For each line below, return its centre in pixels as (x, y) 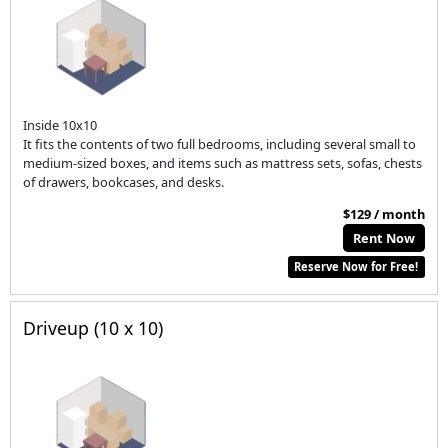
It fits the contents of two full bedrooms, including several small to (220, 144)
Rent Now (384, 237)
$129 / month (383, 213)
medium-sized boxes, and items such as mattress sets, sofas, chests (223, 163)
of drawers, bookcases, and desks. (124, 182)
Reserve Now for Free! (356, 266)
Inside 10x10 (60, 125)
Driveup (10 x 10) (93, 328)
